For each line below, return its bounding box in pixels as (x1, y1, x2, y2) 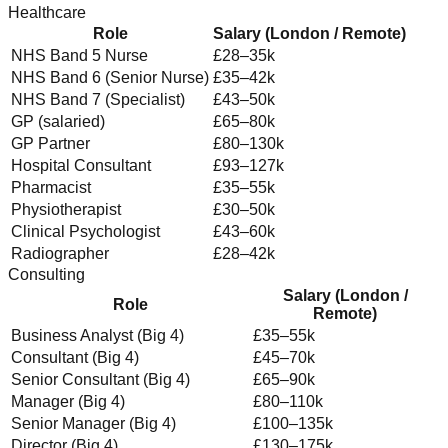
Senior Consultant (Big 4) (11, 370, 190, 388)
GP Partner (11, 134, 90, 152)
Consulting (8, 265, 85, 283)
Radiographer (11, 244, 109, 262)
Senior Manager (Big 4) (11, 414, 176, 432)
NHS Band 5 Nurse (11, 46, 148, 64)
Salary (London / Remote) (213, 24, 406, 42)
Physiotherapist (11, 200, 121, 218)
